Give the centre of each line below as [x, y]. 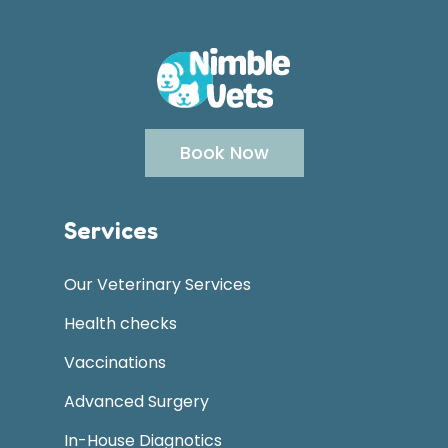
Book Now [224, 152]
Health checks [120, 323]
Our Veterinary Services [157, 284]
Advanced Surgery [136, 401]
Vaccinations [115, 362]
